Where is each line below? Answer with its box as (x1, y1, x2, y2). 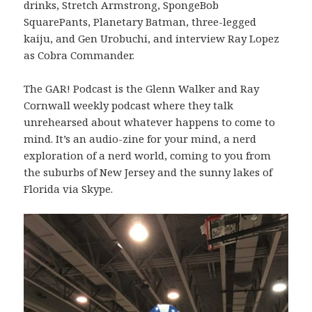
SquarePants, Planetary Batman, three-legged (24, 14, 257, 29)
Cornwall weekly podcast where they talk (24, 97, 234, 112)
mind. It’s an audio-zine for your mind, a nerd (24, 131, 257, 146)
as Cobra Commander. (24, 47, 135, 62)
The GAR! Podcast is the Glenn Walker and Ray (24, 81, 260, 95)
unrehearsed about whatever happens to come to (24, 114, 276, 129)
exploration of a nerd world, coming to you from (24, 148, 272, 162)
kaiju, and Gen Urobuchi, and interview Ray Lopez (24, 31, 280, 45)
